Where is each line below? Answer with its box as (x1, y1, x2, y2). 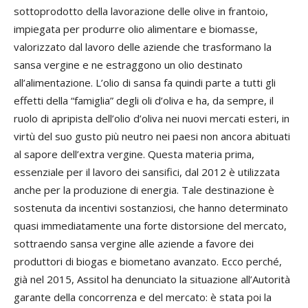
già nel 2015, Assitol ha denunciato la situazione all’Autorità (14, 272, 290, 287)
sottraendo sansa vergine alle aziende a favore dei (14, 236, 254, 251)
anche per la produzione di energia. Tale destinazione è (14, 183, 274, 197)
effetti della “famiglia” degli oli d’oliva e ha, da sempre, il (14, 93, 274, 108)
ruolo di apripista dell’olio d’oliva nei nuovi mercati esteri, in (14, 111, 289, 126)
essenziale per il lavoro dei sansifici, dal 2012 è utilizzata (14, 165, 280, 179)
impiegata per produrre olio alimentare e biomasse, (14, 22, 258, 36)
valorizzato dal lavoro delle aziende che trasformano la (14, 40, 272, 54)
